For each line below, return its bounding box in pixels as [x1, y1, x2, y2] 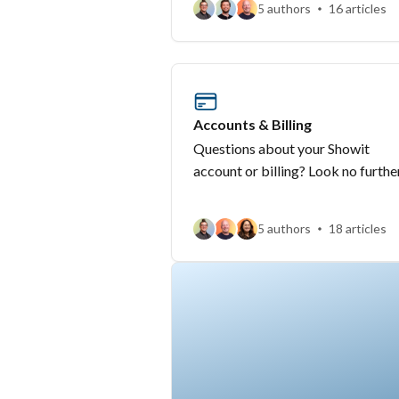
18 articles [329, 221, 387, 236]
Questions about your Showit [193, 140, 370, 157]
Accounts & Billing [193, 116, 312, 133]
